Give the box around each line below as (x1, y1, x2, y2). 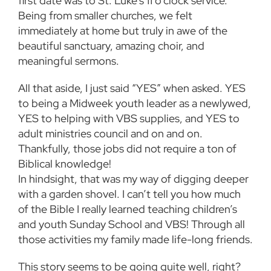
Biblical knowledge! (18, 157, 111, 171)
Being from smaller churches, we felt (18, 8, 192, 23)
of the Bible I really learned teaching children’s (18, 202, 237, 217)
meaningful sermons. (18, 54, 119, 68)
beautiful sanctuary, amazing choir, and (18, 39, 204, 53)
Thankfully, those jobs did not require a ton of (18, 142, 237, 156)
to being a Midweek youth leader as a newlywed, (18, 96, 251, 111)
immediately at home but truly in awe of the (18, 24, 227, 38)
